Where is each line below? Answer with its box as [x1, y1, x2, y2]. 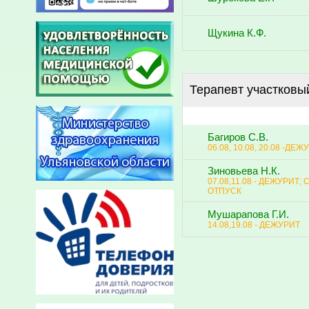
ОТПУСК [208, 186, 241, 196]
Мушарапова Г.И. [208, 208, 289, 220]
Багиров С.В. [208, 131, 268, 143]
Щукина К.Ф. [208, 27, 266, 39]
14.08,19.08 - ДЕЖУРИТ [208, 219, 300, 230]
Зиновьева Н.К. [208, 165, 280, 177]
